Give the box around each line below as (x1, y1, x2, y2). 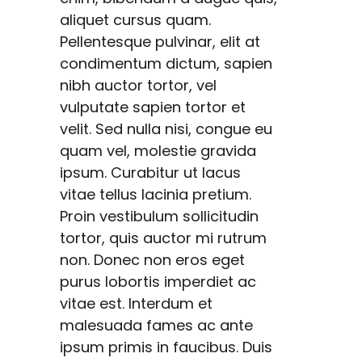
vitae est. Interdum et (60, 293, 213, 314)
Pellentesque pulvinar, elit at (60, 32, 260, 52)
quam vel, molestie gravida (60, 141, 256, 161)
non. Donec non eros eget (60, 250, 245, 270)
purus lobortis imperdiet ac (60, 271, 256, 292)
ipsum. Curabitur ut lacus (60, 162, 241, 183)
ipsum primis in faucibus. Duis (60, 337, 272, 357)
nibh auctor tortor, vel (60, 75, 217, 95)
